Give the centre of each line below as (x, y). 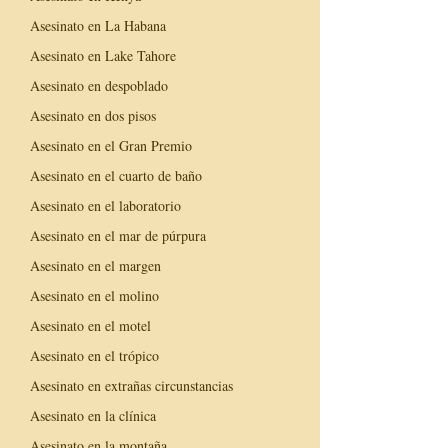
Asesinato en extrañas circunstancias (131, 385)
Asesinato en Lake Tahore (103, 55)
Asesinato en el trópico (94, 355)
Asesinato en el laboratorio (105, 205)
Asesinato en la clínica (93, 415)
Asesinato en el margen (95, 265)
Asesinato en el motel (90, 325)
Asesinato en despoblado (99, 85)
